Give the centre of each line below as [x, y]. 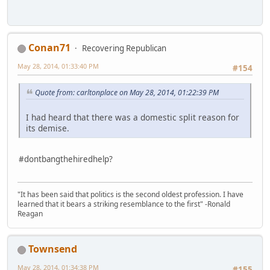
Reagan [30, 214]
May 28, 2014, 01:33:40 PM [58, 66]
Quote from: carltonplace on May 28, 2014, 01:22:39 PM [127, 93]
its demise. [48, 128]
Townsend [53, 249]
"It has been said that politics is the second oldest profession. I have [130, 195]
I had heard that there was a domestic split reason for [133, 118]
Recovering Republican [124, 48]
